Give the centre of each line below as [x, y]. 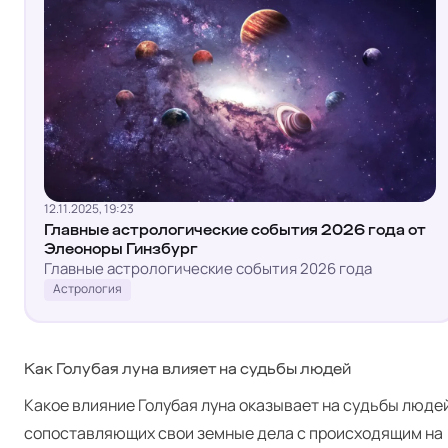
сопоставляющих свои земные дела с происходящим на [233, 433]
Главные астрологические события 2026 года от [235, 229]
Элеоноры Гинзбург [121, 248]
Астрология [87, 288]
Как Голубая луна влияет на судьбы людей [187, 369]
